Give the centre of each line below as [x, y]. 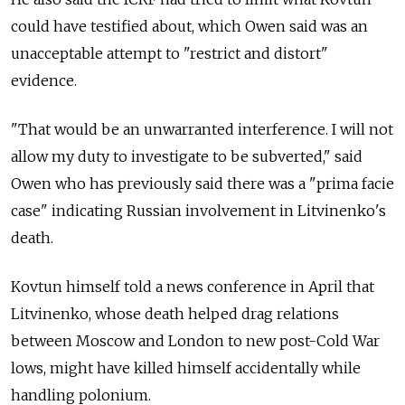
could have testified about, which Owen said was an [189, 27]
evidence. [44, 81]
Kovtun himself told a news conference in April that [193, 287]
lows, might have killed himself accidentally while [186, 368]
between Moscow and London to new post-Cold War [195, 341]
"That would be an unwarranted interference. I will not [202, 130]
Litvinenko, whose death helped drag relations [175, 314]
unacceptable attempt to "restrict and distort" [170, 54]
